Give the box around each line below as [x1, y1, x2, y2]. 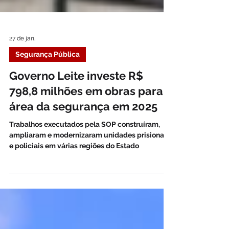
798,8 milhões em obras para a [9, 125, 172, 139]
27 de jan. [9, 76, 35, 83]
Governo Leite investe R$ [9, 110, 143, 123]
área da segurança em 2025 [9, 141, 157, 154]
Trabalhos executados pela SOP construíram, [9, 161, 160, 169]
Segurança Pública [15, 91, 80, 99]
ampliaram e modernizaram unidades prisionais [9, 172, 170, 180]
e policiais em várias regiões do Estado [9, 182, 139, 191]
